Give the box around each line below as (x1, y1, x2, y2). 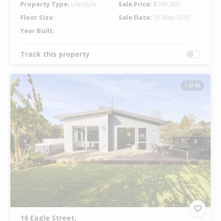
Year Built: (20, 26, 56, 36)
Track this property (20, 49, 90, 59)
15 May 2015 (153, 13, 190, 22)
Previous (24, 140, 52, 150)
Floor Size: (20, 13, 56, 22)
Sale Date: (118, 13, 153, 22)
